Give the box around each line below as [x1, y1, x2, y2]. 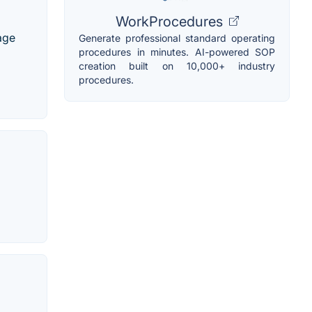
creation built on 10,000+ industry [79, 59, 275, 72]
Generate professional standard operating [79, 31, 275, 44]
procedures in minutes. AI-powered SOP [79, 45, 275, 58]
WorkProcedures [115, 13, 226, 30]
